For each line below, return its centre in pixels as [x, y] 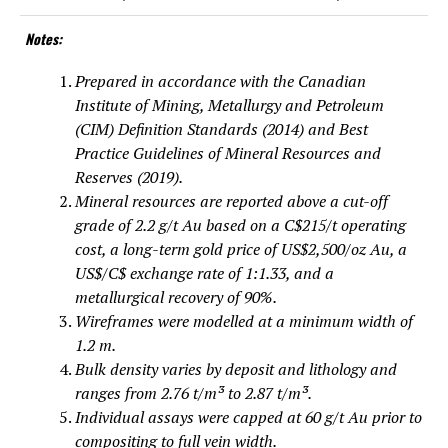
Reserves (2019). [129, 176]
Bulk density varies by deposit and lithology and [236, 368]
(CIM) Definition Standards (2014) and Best [221, 128]
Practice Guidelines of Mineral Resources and [228, 152]
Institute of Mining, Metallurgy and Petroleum [229, 104]
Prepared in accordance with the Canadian [220, 80]
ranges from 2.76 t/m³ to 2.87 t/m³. [193, 392]
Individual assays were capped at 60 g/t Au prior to [248, 416]
